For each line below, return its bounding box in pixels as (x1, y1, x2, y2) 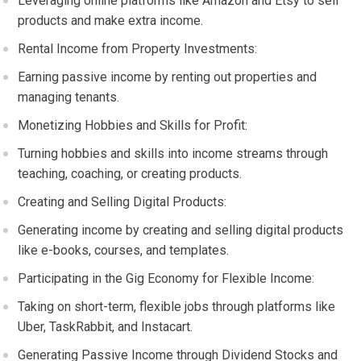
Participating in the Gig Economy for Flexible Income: (18, 271, 315, 286)
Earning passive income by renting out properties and (18, 69, 317, 85)
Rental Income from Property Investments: (18, 41, 258, 56)
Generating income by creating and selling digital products (18, 222, 344, 238)
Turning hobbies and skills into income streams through (18, 146, 329, 161)
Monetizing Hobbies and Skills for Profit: (18, 118, 248, 133)
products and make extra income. (18, 13, 204, 28)
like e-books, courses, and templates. (18, 243, 230, 258)
